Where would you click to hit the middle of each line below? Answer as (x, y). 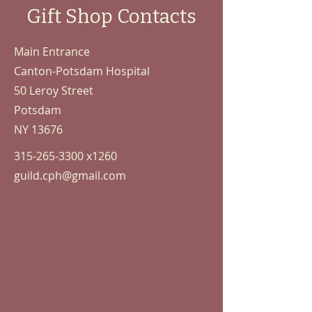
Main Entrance (52, 51)
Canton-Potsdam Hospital (82, 71)
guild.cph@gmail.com (70, 175)
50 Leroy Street (54, 90)
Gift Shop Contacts (111, 16)
